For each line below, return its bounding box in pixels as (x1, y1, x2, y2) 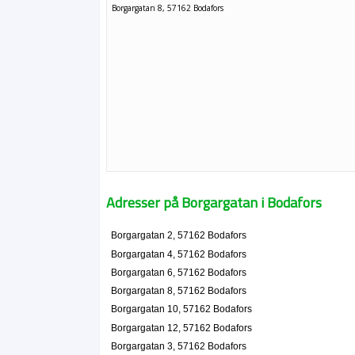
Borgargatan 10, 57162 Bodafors (110, 304, 252, 315)
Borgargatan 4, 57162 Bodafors (110, 249, 246, 259)
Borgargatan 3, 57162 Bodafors (110, 341, 246, 351)
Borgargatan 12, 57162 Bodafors (110, 323, 252, 333)
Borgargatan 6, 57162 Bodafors (110, 267, 246, 277)
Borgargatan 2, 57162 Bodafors (110, 231, 246, 241)
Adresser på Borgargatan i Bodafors (106, 192, 323, 213)
